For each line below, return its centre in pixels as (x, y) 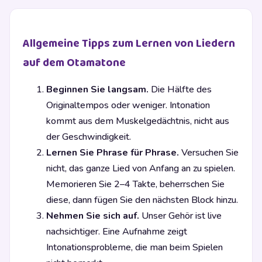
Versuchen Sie (209, 153)
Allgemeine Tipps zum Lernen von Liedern (129, 44)
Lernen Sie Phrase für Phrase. (113, 153)
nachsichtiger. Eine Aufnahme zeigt (117, 232)
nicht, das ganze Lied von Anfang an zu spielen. (141, 169)
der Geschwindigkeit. (89, 137)
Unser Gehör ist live (180, 216)
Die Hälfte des (180, 90)
